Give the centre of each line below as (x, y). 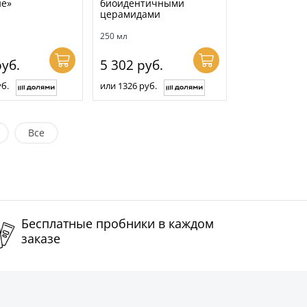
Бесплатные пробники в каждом (118, 223)
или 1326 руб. (129, 85)
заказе (41, 238)
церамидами (131, 14)
